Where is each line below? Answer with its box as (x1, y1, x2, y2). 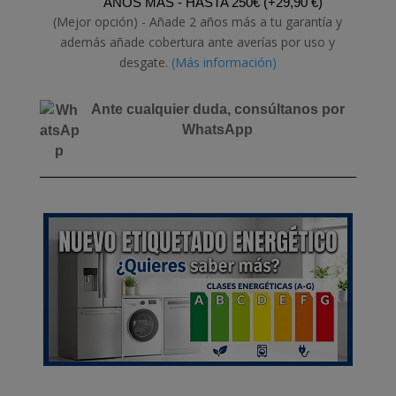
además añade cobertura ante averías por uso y (60, 34, 336, 51)
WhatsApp (182, 122, 254, 138)
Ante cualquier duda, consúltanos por (90, 102, 345, 118)
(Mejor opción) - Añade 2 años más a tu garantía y (53, 13, 343, 31)
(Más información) (171, 54, 277, 72)
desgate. (118, 54, 171, 72)
